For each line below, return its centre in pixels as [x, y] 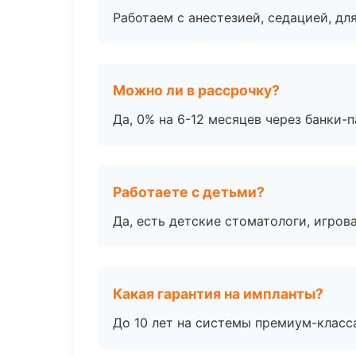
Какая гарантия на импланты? [218, 294]
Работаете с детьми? [189, 192]
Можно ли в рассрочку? [196, 90]
